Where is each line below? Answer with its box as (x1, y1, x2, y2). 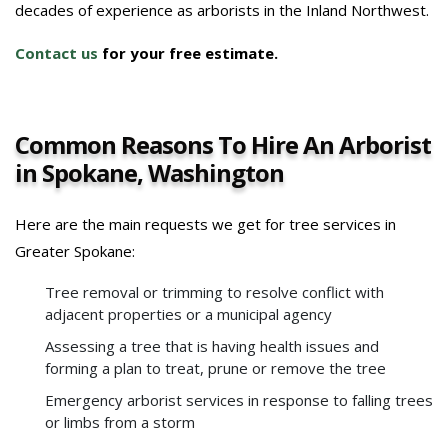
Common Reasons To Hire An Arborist (15, 127, 431, 161)
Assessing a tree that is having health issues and (45, 335, 379, 356)
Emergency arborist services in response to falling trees (45, 389, 433, 410)
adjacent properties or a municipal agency (45, 303, 332, 324)
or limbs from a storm (45, 411, 195, 432)
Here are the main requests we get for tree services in (15, 213, 396, 234)
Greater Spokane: (15, 240, 135, 261)
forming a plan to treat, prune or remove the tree (45, 357, 386, 378)
